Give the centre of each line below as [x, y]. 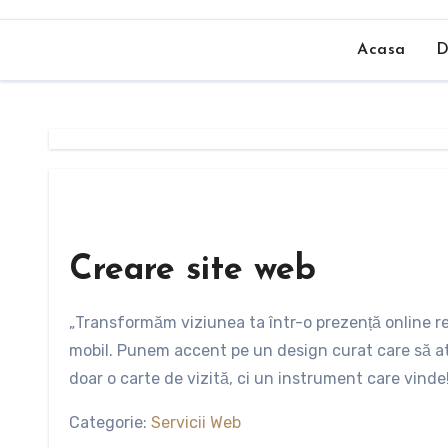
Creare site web [192, 271]
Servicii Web [196, 423]
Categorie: [110, 423]
